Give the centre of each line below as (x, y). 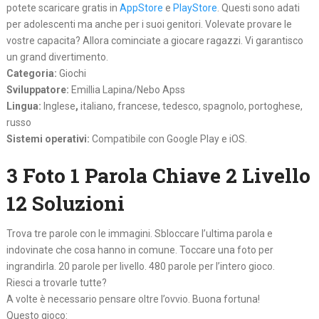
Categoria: (31, 74)
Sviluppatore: (37, 90)
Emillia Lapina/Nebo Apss (127, 90)
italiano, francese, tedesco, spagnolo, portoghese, (190, 106)
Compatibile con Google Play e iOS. (168, 139)
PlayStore (195, 8)
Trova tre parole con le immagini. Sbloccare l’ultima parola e (139, 234)
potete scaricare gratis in (63, 8)
